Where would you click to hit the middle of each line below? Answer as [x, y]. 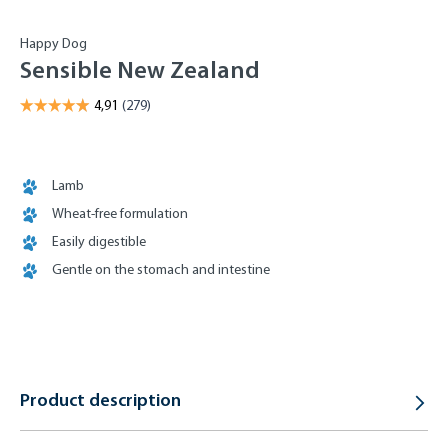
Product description [100, 400]
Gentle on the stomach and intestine [161, 269]
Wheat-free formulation [120, 213]
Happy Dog [53, 43]
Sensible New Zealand [140, 69]
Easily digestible [99, 241]
